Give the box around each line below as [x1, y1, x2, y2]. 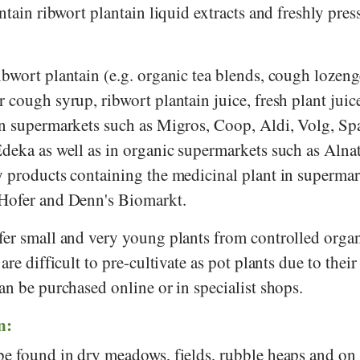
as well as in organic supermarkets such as [34, 137, 325, 161]
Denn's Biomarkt [67, 187, 182, 211]
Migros [156, 112, 207, 136]
